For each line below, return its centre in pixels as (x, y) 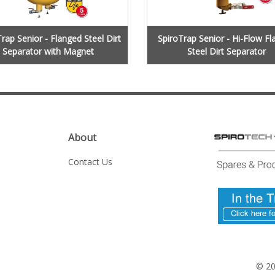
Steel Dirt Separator (227, 51)
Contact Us (90, 161)
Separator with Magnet (48, 51)
